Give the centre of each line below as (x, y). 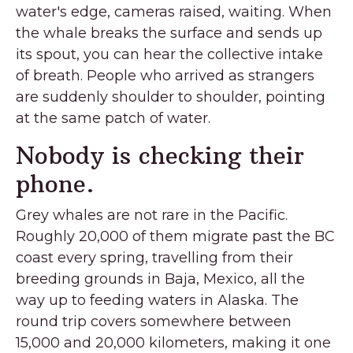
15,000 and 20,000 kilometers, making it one (173, 342)
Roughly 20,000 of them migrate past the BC (175, 236)
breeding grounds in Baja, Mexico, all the (160, 279)
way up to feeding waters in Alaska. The (157, 300)
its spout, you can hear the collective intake (169, 54)
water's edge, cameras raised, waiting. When (174, 11)
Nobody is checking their (160, 155)
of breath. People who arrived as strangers (165, 75)
